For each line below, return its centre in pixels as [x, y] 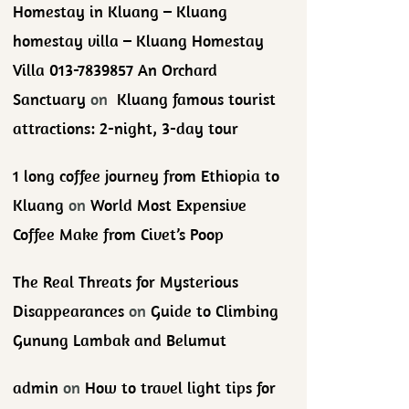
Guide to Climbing [215, 311]
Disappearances [69, 311]
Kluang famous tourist [194, 99]
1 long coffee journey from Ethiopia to [147, 176]
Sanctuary [50, 99]
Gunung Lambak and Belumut [120, 340]
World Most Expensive [169, 205]
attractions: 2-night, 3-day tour [126, 128]
